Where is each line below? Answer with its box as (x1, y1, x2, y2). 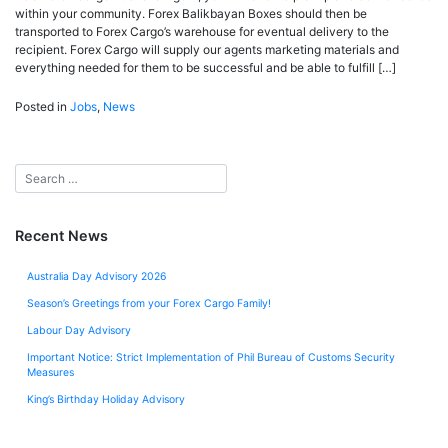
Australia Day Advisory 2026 (27, 270, 167, 284)
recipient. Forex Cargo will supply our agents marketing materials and (15, 42, 399, 58)
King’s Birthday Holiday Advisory (27, 393, 185, 407)
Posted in (15, 99, 70, 115)
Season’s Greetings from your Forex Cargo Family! (27, 297, 271, 311)
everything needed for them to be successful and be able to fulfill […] (15, 60, 396, 76)
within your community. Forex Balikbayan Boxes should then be (15, 6, 367, 22)
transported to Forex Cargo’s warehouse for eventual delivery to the (15, 24, 389, 40)
